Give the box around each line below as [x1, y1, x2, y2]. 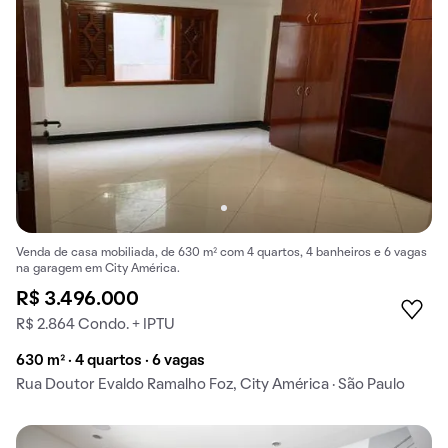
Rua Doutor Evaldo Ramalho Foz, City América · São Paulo [16, 377, 405, 392]
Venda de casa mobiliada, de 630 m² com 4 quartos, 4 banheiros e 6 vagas [16, 247, 427, 258]
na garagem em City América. [16, 263, 180, 274]
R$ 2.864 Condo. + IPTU [16, 317, 175, 332]
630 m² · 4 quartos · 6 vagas [16, 353, 205, 368]
